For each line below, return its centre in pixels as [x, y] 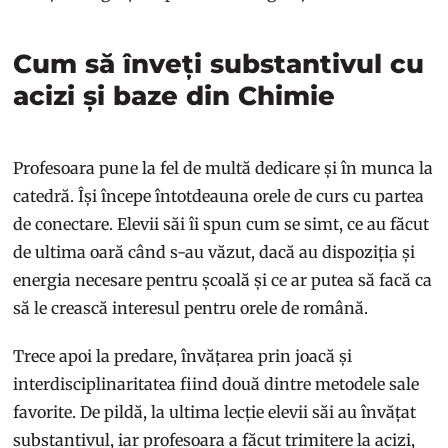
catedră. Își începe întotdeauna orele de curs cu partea [219, 195]
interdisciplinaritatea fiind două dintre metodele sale [216, 383]
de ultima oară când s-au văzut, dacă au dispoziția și [214, 251]
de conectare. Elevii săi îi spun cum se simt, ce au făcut [221, 223]
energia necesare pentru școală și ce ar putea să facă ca [223, 279]
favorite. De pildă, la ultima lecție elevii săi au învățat [215, 411]
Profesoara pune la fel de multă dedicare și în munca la [223, 167]
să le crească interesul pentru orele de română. [193, 307]
